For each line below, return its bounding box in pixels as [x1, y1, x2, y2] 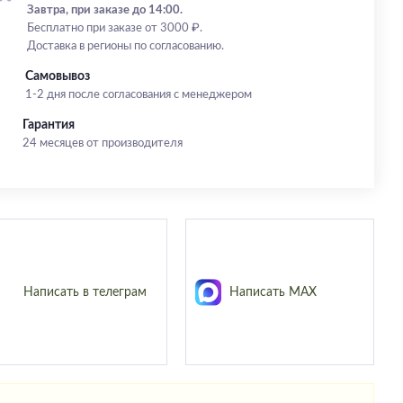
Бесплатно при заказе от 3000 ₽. [26, 22, 202, 34]
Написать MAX [229, 285, 318, 299]
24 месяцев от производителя [22, 138, 183, 149]
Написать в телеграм [22, 285, 147, 299]
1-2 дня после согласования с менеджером [24, 89, 252, 101]
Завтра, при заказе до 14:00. [26, 4, 183, 16]
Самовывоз [24, 70, 90, 83]
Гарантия [22, 119, 75, 131]
